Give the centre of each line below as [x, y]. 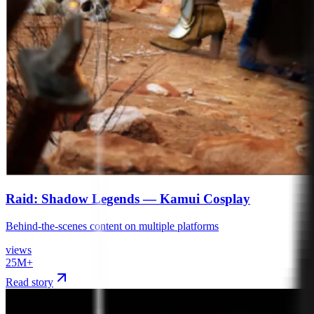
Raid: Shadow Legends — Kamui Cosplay [128, 199]
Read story [29, 282]
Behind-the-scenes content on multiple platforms [112, 226]
